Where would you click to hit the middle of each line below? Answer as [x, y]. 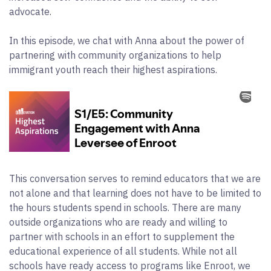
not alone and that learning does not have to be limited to [135, 193]
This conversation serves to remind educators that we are [135, 178]
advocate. [30, 11]
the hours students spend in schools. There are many [125, 207]
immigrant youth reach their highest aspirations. [113, 69]
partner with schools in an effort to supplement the [122, 236]
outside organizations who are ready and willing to [118, 222]
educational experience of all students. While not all [123, 251]
